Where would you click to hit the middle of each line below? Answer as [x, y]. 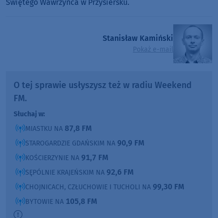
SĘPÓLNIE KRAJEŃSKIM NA [66, 172]
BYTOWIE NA [45, 201]
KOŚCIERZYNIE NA [53, 158]
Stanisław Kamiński [138, 38]
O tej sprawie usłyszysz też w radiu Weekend [103, 85]
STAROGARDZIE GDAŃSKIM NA [71, 143]
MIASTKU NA [45, 128]
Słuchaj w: [29, 114]
